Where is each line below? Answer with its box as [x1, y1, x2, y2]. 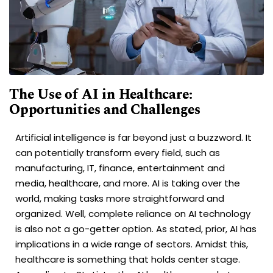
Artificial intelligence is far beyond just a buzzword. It [15, 130, 252, 144]
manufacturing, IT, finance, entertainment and [15, 161, 225, 174]
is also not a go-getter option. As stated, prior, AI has [15, 222, 257, 235]
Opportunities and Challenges [9, 99, 200, 121]
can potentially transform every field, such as [15, 146, 220, 159]
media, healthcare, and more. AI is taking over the [15, 176, 240, 190]
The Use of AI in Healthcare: [9, 83, 193, 105]
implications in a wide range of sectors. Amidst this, [15, 237, 248, 250]
